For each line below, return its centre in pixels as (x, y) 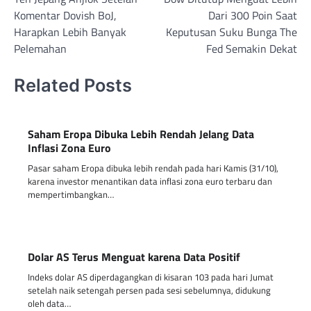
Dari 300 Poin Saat (253, 16)
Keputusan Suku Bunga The (232, 32)
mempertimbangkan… (71, 195)
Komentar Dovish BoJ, (65, 16)
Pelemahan (40, 49)
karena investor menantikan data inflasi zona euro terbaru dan (150, 182)
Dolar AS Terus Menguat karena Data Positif (134, 257)
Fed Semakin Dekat (252, 49)
